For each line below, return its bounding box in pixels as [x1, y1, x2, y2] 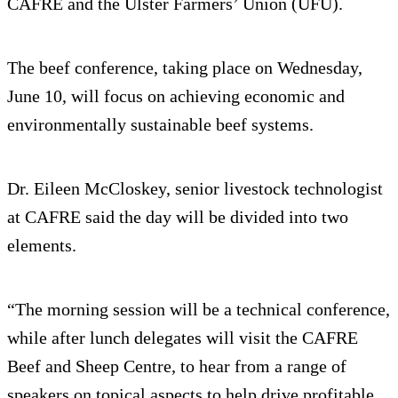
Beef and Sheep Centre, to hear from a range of [7, 356, 346, 377]
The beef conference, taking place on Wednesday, [7, 58, 362, 78]
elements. [7, 235, 76, 256]
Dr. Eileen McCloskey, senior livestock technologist [7, 179, 383, 199]
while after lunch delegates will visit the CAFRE [7, 328, 358, 348]
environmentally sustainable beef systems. [7, 115, 314, 135]
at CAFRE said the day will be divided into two [7, 207, 348, 227]
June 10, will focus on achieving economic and [7, 86, 345, 107]
